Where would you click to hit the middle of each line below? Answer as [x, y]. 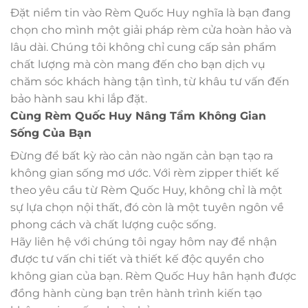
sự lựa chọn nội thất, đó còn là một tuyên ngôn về [147, 208]
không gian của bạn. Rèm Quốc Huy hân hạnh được [153, 276]
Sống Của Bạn [51, 133]
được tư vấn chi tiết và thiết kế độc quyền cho [137, 259]
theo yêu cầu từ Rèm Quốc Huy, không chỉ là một [146, 190]
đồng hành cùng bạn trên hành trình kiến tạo [136, 294]
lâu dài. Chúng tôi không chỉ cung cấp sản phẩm [143, 47]
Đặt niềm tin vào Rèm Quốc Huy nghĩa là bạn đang [151, 13]
